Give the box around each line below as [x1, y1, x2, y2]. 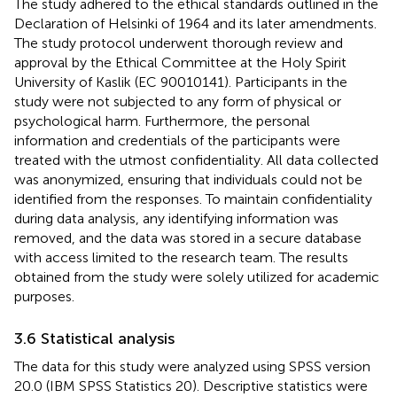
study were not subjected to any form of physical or [14, 92, 341, 110]
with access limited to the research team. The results [14, 248, 348, 266]
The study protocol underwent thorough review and [14, 34, 343, 51]
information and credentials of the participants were [14, 131, 340, 149]
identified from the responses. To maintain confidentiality [14, 190, 372, 207]
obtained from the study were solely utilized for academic [14, 268, 379, 285]
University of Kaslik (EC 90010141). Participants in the [14, 73, 347, 90]
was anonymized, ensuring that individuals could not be [14, 170, 362, 188]
